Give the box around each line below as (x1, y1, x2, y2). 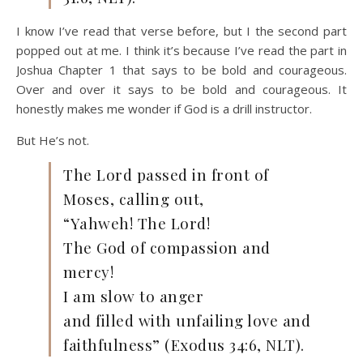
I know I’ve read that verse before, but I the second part (16, 23, 347, 39)
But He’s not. (16, 132, 89, 148)
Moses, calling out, (63, 188, 204, 209)
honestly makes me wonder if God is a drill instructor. (16, 100, 312, 117)
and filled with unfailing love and (63, 310, 310, 331)
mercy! (63, 261, 113, 282)
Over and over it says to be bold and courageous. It (16, 81, 347, 97)
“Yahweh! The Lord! (63, 212, 210, 233)
